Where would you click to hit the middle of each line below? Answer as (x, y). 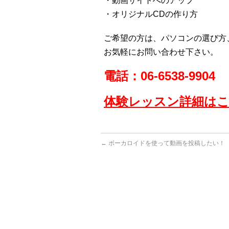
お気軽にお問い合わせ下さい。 (161, 52)
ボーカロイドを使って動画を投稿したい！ (166, 143)
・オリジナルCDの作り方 (151, 14)
